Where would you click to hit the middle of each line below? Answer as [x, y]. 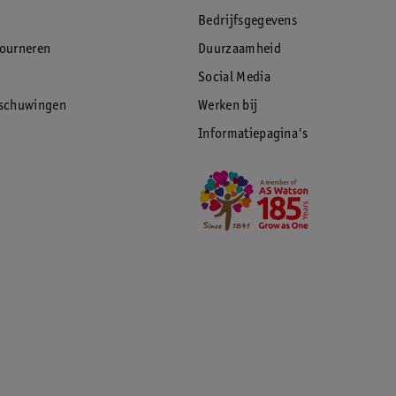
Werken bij [228, 106]
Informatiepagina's [253, 134]
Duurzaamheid [240, 49]
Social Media [234, 78]
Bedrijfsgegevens [248, 21]
